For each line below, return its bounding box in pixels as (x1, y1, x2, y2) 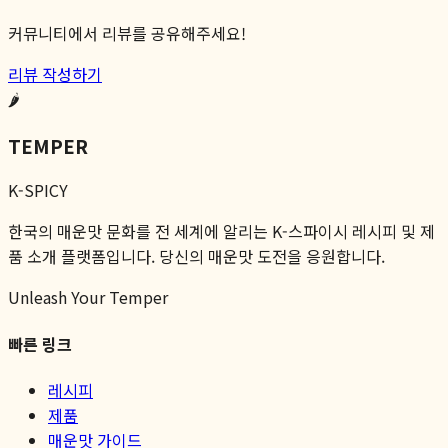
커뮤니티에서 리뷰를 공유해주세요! (8, 20, 246, 45)
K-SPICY (8, 178, 68, 203)
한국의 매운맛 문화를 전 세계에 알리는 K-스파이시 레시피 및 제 (8, 219, 435, 244)
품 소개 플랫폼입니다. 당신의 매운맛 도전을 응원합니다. (8, 244, 385, 269)
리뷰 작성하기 (8, 61, 102, 86)
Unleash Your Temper (8, 285, 168, 310)
